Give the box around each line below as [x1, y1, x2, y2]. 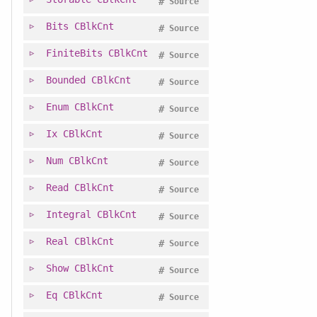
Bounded [45, 74, 86, 86]
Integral [45, 208, 91, 220]
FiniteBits [45, 47, 103, 59]
